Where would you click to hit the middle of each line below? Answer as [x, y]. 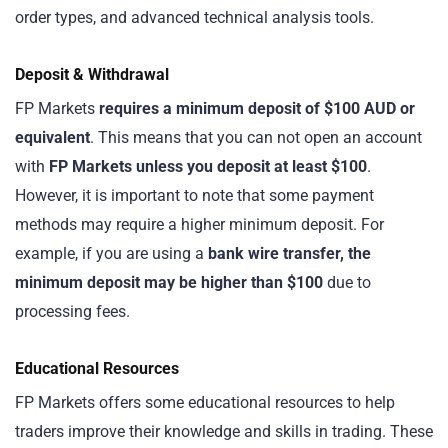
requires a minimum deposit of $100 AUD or [255, 108]
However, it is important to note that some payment [194, 195]
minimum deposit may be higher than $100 [169, 282]
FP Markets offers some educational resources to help [205, 402]
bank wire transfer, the [289, 253]
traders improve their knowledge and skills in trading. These [224, 431]
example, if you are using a [111, 253]
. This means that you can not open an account [256, 137]
